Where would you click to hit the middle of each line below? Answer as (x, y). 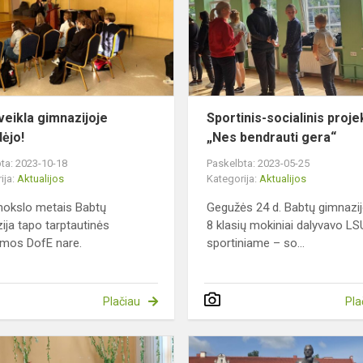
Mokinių (196, 344)
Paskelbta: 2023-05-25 (258, 164)
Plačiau (121, 302)
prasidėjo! (201, 14)
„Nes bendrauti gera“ (272, 138)
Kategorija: (233, 179)
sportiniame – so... (256, 243)
